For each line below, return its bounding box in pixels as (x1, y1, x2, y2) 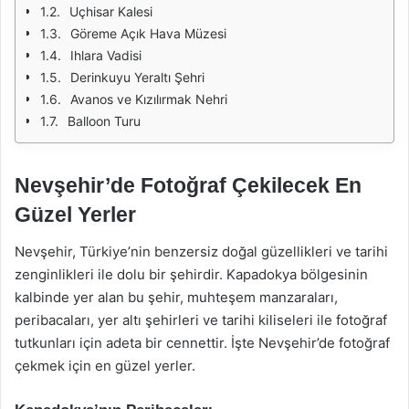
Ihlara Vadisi (70, 47, 142, 63)
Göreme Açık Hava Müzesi (70, 26, 226, 41)
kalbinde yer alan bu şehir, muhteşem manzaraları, (15, 288, 338, 306)
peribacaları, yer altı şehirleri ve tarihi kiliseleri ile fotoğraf (15, 310, 387, 329)
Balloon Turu (68, 113, 141, 129)
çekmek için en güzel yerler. (15, 356, 195, 374)
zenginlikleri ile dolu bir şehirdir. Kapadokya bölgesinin (15, 265, 368, 283)
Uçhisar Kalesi (69, 4, 152, 19)
